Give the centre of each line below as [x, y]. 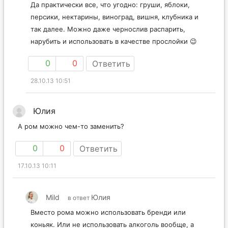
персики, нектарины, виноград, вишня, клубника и [115, 17]
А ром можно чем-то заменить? [71, 126]
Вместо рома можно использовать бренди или [108, 212]
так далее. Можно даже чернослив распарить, [108, 29]
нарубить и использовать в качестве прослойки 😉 [114, 41]
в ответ [79, 197]
